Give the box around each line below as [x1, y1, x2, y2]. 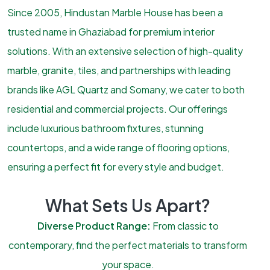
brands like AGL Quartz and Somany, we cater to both [7, 83, 245, 96]
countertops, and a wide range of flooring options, [7, 141, 230, 154]
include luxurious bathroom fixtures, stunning [7, 122, 204, 134]
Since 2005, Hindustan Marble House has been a [7, 6, 223, 19]
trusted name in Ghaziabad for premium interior [7, 25, 215, 38]
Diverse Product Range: [37, 219, 151, 232]
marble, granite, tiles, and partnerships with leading [7, 64, 231, 77]
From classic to [150, 219, 219, 232]
